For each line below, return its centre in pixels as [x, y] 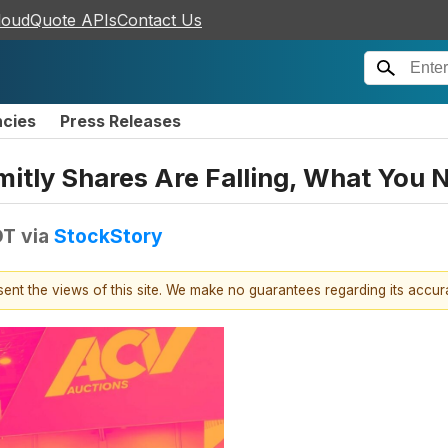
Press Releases [120, 121]
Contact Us [159, 20]
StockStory [108, 235]
